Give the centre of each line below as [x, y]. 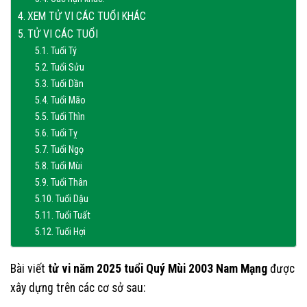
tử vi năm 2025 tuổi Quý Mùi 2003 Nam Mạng [158, 269]
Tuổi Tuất [73, 215]
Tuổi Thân [69, 182]
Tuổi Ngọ [67, 149]
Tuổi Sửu [67, 67]
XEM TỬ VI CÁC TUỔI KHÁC [87, 16]
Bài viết [29, 269]
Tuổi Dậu [72, 198]
